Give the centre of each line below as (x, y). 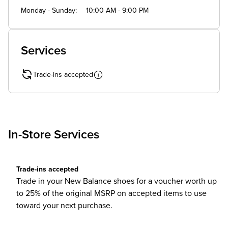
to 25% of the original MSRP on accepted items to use (111, 193)
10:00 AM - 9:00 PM (117, 11)
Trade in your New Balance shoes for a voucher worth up (117, 181)
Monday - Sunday (48, 11)
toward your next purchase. (64, 206)
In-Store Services (54, 135)
